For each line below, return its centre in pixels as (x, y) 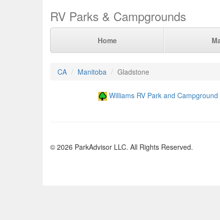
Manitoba (92, 72)
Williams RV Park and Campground (163, 95)
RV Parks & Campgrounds (118, 16)
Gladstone (133, 72)
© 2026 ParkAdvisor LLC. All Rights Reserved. (122, 147)
